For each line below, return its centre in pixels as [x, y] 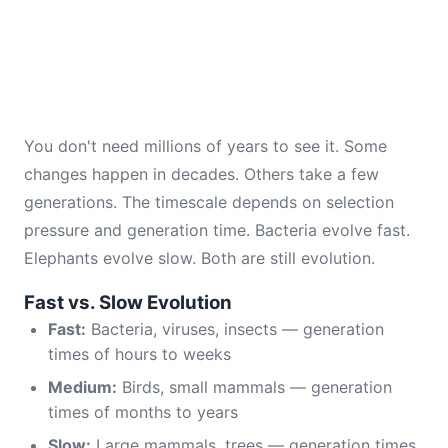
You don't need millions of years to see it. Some [205, 146]
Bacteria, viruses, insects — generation [235, 329]
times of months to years [143, 412]
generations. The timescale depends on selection [209, 202]
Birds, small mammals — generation [254, 387]
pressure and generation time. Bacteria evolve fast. [217, 230]
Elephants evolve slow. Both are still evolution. [199, 258]
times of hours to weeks [139, 354]
